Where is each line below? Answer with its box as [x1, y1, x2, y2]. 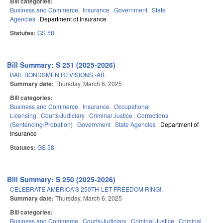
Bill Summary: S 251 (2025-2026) [7, 60, 116, 70]
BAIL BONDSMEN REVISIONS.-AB [10, 70, 105, 79]
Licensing [10, 111, 36, 120]
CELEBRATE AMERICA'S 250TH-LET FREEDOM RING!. [10, 185, 163, 194]
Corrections [137, 111, 168, 120]
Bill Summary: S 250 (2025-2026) [7, 174, 116, 185]
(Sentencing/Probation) [10, 120, 73, 129]
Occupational [114, 102, 150, 111]
